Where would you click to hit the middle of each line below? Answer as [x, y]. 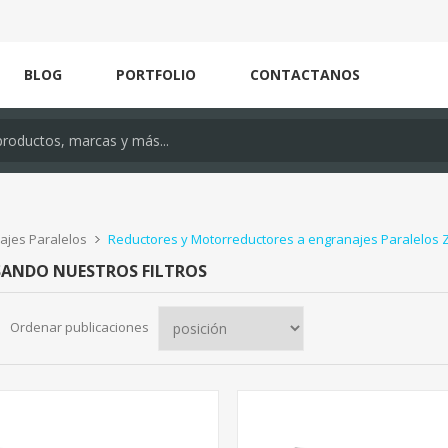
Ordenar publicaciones [79, 327]
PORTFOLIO [156, 74]
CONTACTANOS [305, 74]
